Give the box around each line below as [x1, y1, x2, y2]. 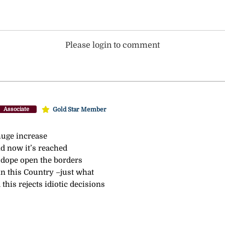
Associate [3, 106, 29, 113]
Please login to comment [65, 40, 160, 50]
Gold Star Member [52, 105, 106, 113]
